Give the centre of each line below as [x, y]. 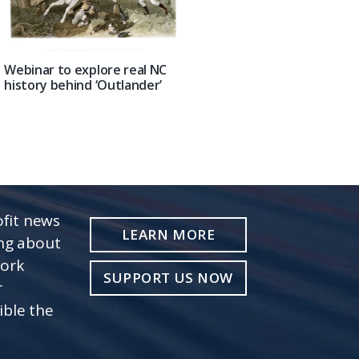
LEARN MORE [168, 234]
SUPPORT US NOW [168, 277]
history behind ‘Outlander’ [83, 85]
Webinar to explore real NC [86, 70]
